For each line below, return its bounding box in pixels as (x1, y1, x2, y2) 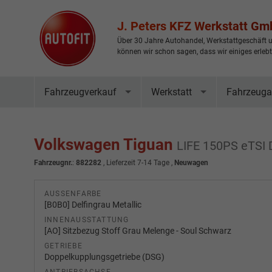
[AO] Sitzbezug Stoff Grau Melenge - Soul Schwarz (44, 226, 231, 236)
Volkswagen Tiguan (34, 135, 177, 154)
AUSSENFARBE (44, 189, 97, 198)
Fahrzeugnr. (34, 158, 72, 167)
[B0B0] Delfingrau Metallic (44, 200, 141, 209)
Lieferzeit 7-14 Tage (106, 158, 169, 167)
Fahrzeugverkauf (44, 86, 117, 98)
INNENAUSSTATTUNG (44, 216, 129, 224)
